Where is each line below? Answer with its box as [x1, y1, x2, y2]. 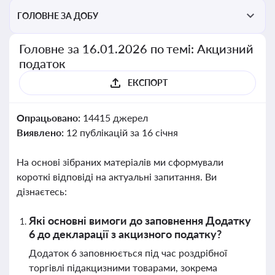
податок [19, 56, 65, 71]
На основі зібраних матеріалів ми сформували [17, 156, 223, 168]
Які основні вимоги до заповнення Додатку [29, 214, 251, 227]
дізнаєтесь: [17, 185, 67, 197]
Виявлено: [17, 126, 66, 138]
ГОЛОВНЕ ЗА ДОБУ [17, 10, 98, 21]
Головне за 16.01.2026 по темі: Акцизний [19, 41, 254, 56]
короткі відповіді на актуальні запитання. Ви [17, 171, 217, 182]
